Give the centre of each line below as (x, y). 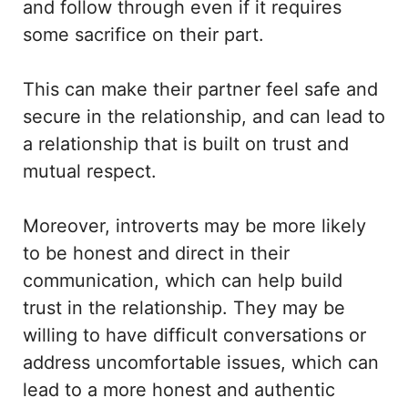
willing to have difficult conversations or (194, 336)
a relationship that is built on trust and (186, 144)
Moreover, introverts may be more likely (194, 226)
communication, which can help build (183, 281)
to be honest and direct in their (156, 254)
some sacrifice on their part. (146, 35)
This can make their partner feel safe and (200, 90)
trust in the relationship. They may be (184, 308)
